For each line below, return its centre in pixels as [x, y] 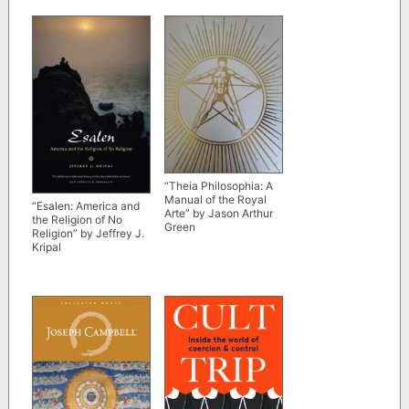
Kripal [46, 247]
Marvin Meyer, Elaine [85, 21]
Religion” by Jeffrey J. [88, 234]
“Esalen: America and [85, 206]
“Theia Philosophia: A [218, 186]
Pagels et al [61, 35]
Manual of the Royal [215, 200]
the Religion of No [77, 220]
